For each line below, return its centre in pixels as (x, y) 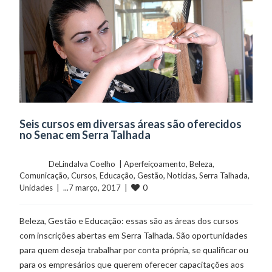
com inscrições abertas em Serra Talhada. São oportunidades (134, 236)
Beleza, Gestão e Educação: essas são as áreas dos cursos (129, 221)
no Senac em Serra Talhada (85, 135)
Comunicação (44, 176)
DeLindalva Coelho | (87, 164)
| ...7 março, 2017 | (92, 188)
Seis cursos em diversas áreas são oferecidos (131, 124)
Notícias (182, 176)
